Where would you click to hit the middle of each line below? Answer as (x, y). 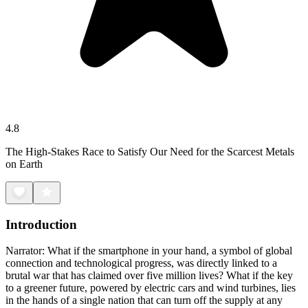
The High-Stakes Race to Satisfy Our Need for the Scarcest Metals (150, 151)
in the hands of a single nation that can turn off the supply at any (144, 300)
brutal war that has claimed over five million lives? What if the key (149, 276)
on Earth (24, 164)
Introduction (41, 224)
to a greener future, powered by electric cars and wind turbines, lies (151, 288)
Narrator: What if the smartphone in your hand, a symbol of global (149, 251)
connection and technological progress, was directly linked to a (141, 263)
